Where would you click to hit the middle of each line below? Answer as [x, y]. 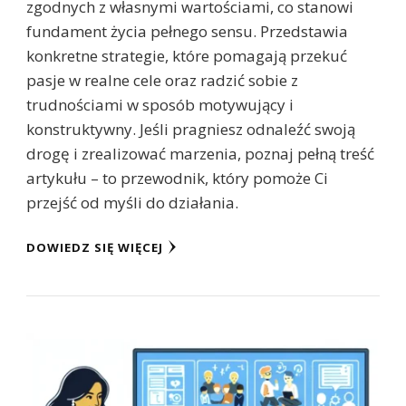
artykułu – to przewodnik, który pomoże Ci [177, 179]
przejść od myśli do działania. [132, 203]
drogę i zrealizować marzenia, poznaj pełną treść [200, 154]
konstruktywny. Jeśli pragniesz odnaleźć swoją [191, 130]
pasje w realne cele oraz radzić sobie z [162, 81]
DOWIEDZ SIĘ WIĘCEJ [95, 248]
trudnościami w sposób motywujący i [160, 105]
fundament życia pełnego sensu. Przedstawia [187, 32]
